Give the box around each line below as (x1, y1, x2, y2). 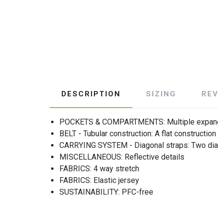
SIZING (146, 90, 176, 98)
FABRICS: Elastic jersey (59, 176, 139, 185)
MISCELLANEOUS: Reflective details (59, 152, 184, 162)
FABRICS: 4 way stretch (59, 164, 139, 173)
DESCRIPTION (61, 90, 121, 98)
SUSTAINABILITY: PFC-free (59, 187, 153, 197)
